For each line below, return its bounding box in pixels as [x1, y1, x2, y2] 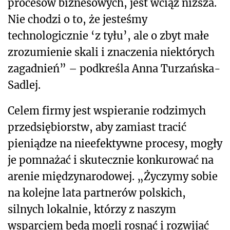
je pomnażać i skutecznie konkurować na [8, 154, 214, 167]
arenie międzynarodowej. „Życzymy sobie [8, 170, 218, 183]
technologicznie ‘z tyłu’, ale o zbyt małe [8, 29, 209, 43]
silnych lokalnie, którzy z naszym [8, 203, 176, 216]
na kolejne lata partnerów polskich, [8, 186, 186, 200]
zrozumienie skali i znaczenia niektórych [8, 46, 215, 59]
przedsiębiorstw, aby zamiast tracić [8, 121, 186, 134]
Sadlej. [8, 79, 41, 92]
